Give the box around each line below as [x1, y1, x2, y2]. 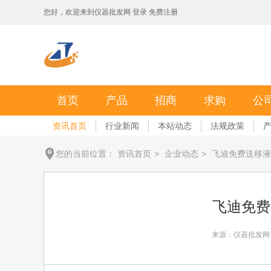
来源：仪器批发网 [211, 230, 270, 239]
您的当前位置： [56, 149, 117, 158]
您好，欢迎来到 [44, 8, 94, 16]
